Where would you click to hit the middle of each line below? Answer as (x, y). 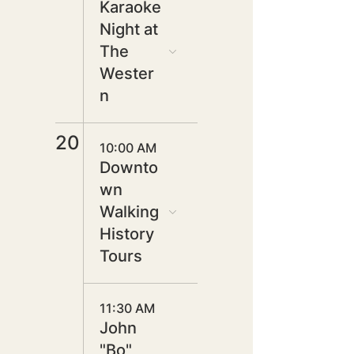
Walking (129, 212)
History (127, 234)
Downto (129, 168)
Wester (127, 73)
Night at (129, 29)
